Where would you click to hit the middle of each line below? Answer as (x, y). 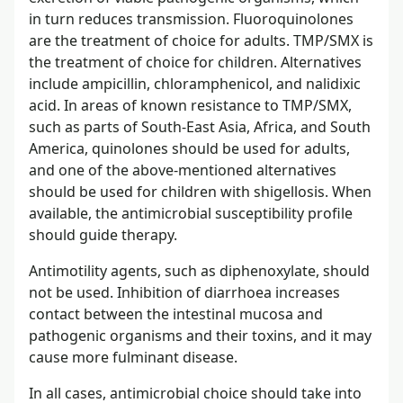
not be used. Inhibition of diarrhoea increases (184, 292)
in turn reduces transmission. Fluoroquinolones (191, 18)
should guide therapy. (103, 234)
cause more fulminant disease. (133, 357)
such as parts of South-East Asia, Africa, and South (200, 126)
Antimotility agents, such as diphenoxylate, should (199, 270)
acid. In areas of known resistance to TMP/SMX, (190, 105)
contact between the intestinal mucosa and (176, 313)
